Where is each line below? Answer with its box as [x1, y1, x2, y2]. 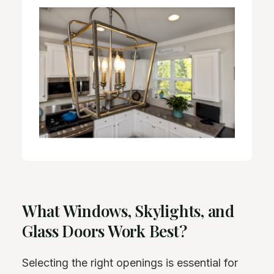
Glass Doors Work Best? [22, 220, 187, 242]
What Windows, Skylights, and [22, 200, 234, 222]
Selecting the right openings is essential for [22, 256, 238, 269]
